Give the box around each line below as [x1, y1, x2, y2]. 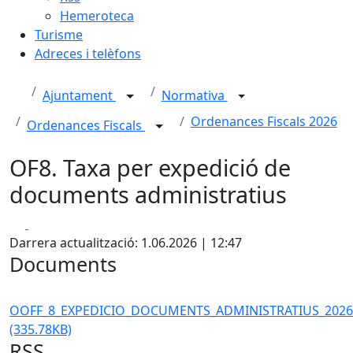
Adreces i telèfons [35, 45, 141, 62]
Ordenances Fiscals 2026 [190, 113, 337, 130]
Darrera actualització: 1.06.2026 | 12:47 [9, 234, 242, 251]
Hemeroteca [60, 7, 134, 24]
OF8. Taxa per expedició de [9, 152, 291, 183]
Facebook [28, 214, 85, 232]
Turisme [35, 26, 83, 43]
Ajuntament [43, 87, 116, 105]
